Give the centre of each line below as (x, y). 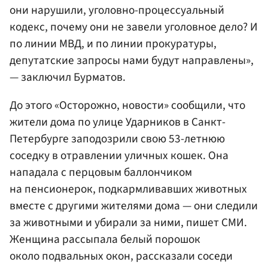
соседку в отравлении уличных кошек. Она (119, 155)
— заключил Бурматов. (68, 77)
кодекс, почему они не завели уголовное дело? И (134, 27)
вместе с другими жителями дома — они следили (134, 205)
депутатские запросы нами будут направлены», (132, 60)
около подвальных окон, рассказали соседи (121, 256)
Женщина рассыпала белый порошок (105, 239)
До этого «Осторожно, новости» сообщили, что (127, 105)
